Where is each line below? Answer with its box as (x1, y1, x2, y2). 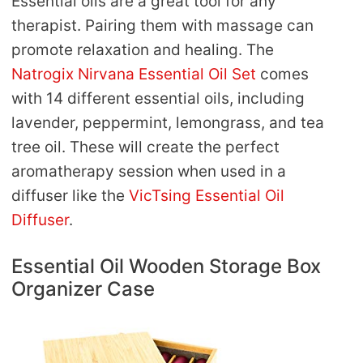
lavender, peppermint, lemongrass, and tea (11, 113, 324, 132)
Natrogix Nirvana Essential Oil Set (11, 64, 256, 83)
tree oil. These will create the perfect (11, 137, 280, 156)
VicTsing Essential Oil (129, 186, 284, 205)
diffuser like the (11, 186, 129, 205)
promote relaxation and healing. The (11, 40, 274, 59)
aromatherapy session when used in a (11, 161, 286, 181)
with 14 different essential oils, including (11, 88, 305, 108)
